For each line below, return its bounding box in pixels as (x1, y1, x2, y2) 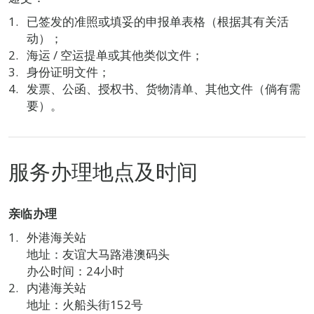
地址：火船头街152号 (26, 296, 143, 313)
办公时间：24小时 (26, 263, 124, 279)
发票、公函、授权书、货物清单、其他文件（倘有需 (26, 81, 301, 97)
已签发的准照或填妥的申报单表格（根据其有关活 (26, 13, 289, 29)
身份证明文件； (26, 64, 110, 80)
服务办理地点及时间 (8, 157, 198, 186)
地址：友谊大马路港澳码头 (26, 246, 170, 262)
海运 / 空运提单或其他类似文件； (26, 47, 203, 63)
